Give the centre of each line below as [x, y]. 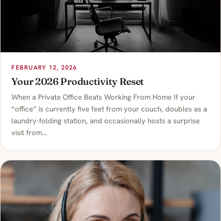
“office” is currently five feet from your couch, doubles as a [110, 109]
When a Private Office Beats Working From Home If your [104, 97]
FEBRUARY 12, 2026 [44, 67]
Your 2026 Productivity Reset [78, 82]
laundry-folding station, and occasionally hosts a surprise [106, 121]
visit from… [29, 133]
